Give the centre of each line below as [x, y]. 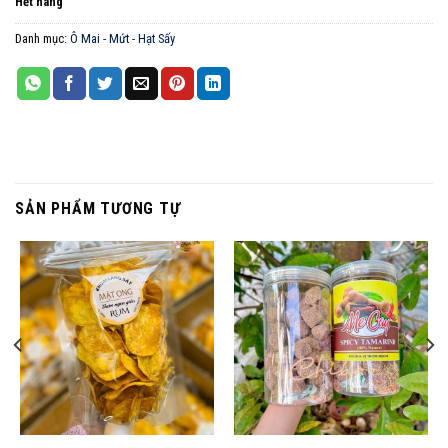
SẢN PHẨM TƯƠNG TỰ [98, 208]
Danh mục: [42, 39]
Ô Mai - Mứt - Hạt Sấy [122, 39]
